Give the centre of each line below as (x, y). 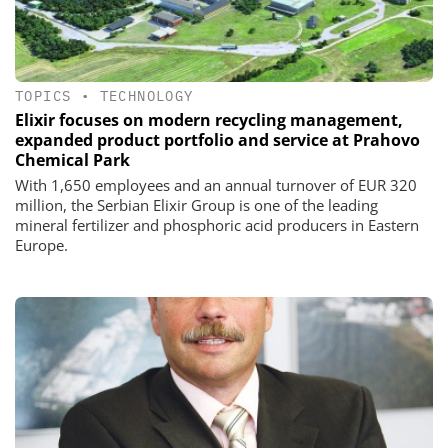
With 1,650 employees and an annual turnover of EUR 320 (216, 185)
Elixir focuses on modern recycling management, (209, 120)
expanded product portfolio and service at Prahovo (217, 140)
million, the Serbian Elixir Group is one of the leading (196, 205)
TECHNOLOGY (146, 95)
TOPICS (43, 95)
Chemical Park (72, 160)
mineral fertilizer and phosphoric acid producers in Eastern (217, 225)
